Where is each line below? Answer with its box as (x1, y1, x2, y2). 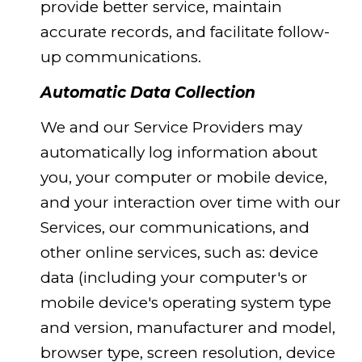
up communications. (40, 48, 201, 67)
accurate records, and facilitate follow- (40, 23, 330, 42)
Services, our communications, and (40, 218, 309, 238)
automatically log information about (40, 143, 318, 162)
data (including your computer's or (40, 268, 308, 288)
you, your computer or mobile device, (40, 168, 327, 187)
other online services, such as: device (40, 243, 318, 263)
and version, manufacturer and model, (40, 318, 335, 338)
